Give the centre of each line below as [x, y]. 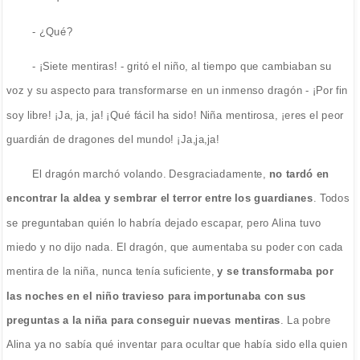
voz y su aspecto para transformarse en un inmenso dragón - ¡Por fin [177, 90]
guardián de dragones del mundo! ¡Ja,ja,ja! [113, 139]
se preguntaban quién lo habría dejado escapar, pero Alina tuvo [164, 223]
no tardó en [298, 174]
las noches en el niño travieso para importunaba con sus [156, 296]
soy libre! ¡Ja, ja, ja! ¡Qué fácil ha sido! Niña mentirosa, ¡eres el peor [175, 115]
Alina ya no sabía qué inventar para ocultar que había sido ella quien [177, 344]
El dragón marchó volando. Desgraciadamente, [149, 174]
